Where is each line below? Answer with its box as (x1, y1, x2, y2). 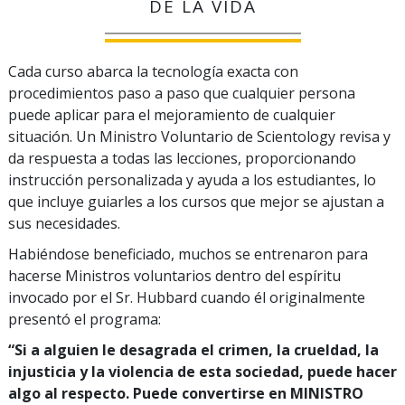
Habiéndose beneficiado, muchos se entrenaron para (8, 244, 368, 265)
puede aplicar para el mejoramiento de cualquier (8, 105, 335, 126)
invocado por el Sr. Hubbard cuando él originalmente (8, 287, 365, 308)
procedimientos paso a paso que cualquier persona (8, 83, 355, 104)
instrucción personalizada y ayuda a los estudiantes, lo (8, 170, 376, 191)
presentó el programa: (8, 309, 161, 330)
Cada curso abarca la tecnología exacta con (8, 61, 298, 82)
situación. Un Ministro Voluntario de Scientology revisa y (8, 127, 391, 147)
